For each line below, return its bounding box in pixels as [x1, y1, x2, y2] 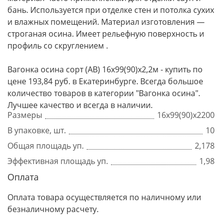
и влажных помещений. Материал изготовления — [7, 16, 205, 27]
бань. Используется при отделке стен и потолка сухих [7, 4, 214, 15]
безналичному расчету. [7, 204, 99, 215]
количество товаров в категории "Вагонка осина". [7, 88, 200, 99]
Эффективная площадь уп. [7, 156, 108, 166]
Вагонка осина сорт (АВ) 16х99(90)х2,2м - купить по [7, 64, 203, 75]
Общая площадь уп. [7, 140, 84, 151]
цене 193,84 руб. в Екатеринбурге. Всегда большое [7, 76, 203, 87]
